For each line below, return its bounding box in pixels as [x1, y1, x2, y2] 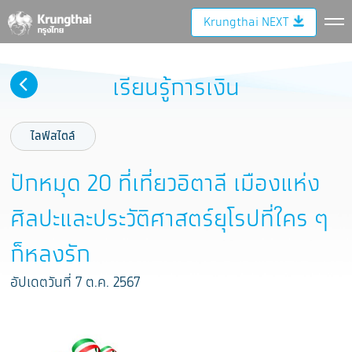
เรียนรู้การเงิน [112, 71, 240, 105]
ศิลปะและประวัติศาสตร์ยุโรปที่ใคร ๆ [10, 203, 330, 236]
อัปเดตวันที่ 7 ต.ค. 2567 [10, 273, 141, 293]
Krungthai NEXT [203, 14, 288, 31]
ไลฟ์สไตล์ [31, 128, 76, 145]
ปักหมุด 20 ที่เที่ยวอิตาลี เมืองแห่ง [10, 167, 321, 201]
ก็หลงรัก [10, 238, 91, 272]
